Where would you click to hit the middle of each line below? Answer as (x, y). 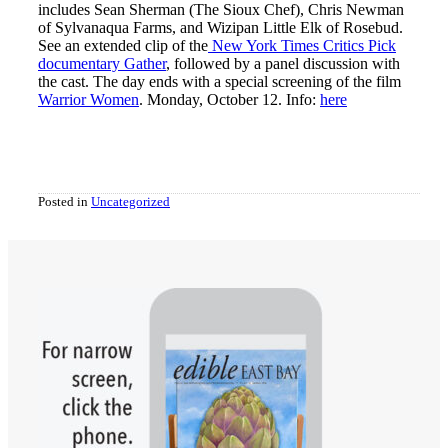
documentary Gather (102, 63)
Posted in (64, 201)
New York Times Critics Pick (302, 45)
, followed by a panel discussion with (283, 63)
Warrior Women (88, 99)
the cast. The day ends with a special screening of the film (219, 81)
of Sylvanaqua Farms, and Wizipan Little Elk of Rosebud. (220, 27)
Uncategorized (130, 201)
